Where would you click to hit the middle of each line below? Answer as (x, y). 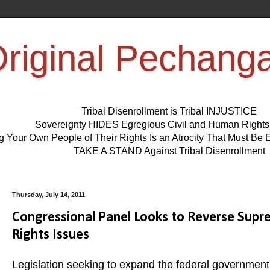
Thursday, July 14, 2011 (49, 195)
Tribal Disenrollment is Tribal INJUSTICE (169, 111)
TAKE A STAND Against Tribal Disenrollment (169, 151)
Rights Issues (51, 235)
